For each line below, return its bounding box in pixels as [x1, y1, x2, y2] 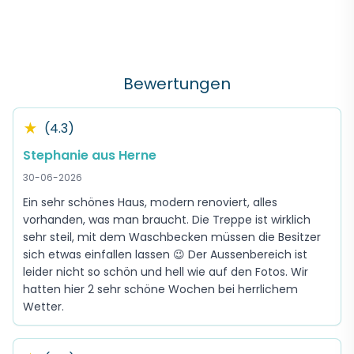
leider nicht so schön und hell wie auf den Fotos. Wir [23, 264, 308, 280]
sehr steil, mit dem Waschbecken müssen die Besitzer [23, 229, 321, 245]
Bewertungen [123, 73, 231, 95]
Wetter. [23, 299, 64, 314]
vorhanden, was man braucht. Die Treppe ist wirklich [23, 212, 311, 228]
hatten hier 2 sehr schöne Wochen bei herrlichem [23, 281, 298, 297]
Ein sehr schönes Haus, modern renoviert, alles [23, 194, 277, 210]
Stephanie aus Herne [23, 146, 156, 164]
